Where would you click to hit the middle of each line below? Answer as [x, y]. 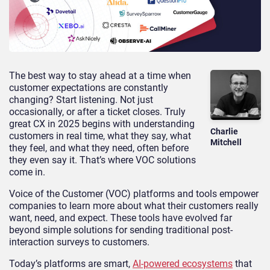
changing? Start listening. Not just [81, 99]
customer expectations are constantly [89, 87]
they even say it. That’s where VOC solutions [102, 160]
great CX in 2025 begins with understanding [102, 124]
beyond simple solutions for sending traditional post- [121, 230]
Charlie [224, 132]
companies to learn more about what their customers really [134, 206]
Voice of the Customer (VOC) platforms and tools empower [134, 193]
